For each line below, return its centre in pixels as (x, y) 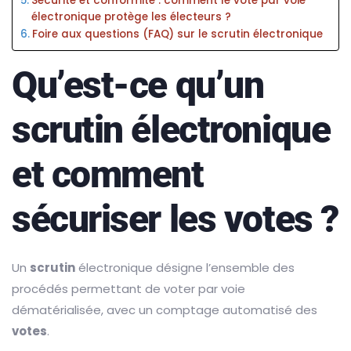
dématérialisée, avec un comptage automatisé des (165, 310)
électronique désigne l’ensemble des (185, 268)
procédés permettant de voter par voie (128, 289)
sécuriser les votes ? (175, 219)
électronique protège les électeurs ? (131, 17)
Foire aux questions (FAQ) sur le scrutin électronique (177, 34)
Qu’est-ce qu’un (138, 85)
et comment (108, 175)
